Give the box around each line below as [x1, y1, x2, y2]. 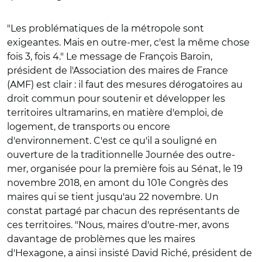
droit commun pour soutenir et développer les [7, 93, 225, 104]
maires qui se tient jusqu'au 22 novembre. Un [7, 191, 219, 202]
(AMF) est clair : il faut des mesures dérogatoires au [7, 79, 243, 90]
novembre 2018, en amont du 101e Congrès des [7, 177, 228, 188]
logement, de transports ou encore [7, 121, 170, 132]
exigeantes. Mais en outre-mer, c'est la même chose [7, 37, 250, 48]
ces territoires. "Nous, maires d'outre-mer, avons [7, 219, 229, 230]
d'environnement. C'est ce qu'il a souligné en [7, 135, 217, 146]
